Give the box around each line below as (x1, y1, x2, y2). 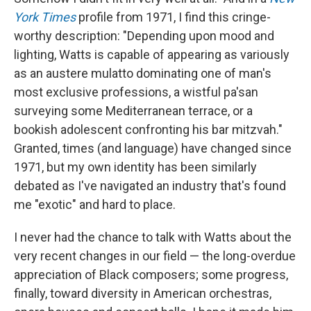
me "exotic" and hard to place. (14, 197, 176, 212)
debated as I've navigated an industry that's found (14, 178, 286, 193)
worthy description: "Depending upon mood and (14, 28, 274, 43)
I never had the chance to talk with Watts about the (14, 230, 292, 244)
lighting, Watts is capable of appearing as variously (14, 47, 289, 62)
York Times (14, 10, 76, 24)
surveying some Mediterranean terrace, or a (14, 103, 253, 118)
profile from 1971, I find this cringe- (76, 10, 271, 24)
